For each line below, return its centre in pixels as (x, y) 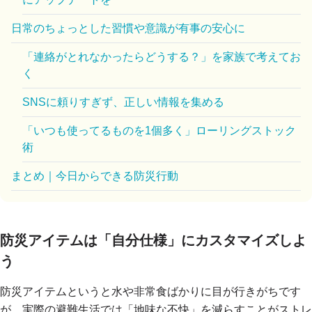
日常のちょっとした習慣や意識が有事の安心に (128, 28)
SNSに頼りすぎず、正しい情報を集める (123, 102)
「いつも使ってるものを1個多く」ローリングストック (159, 131)
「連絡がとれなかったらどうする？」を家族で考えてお (162, 57)
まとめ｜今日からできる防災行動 (95, 176)
